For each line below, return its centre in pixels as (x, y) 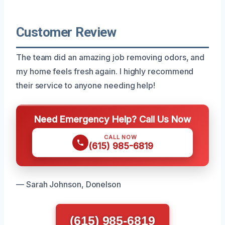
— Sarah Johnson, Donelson (69, 184)
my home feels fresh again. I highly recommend (105, 71)
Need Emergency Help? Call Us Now (113, 119)
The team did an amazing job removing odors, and (110, 57)
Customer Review (66, 32)
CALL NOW (121, 137)
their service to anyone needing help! (86, 85)
